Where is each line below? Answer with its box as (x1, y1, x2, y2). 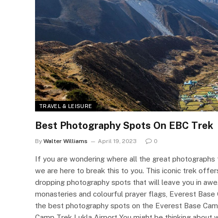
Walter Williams (43, 137, 88, 145)
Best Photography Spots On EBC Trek (35, 119, 213, 131)
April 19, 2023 (98, 137, 137, 145)
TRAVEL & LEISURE (39, 103, 92, 109)
